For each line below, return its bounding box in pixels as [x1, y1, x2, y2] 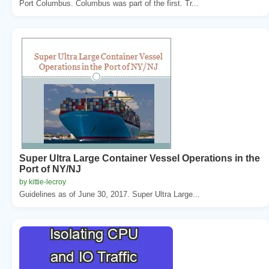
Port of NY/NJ [19, 163, 81, 174]
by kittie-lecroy [19, 177, 66, 186]
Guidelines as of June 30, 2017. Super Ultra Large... [19, 189, 200, 199]
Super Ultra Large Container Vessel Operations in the [19, 153, 260, 163]
